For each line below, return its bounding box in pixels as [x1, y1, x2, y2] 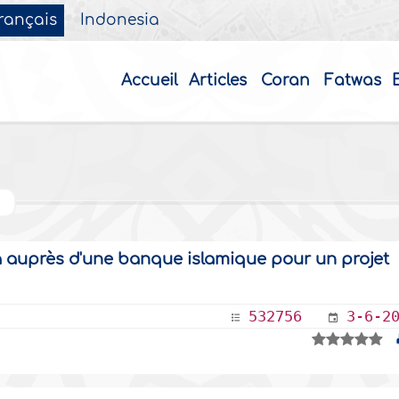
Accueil [120, 72, 178, 89]
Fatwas [323, 72, 381, 89]
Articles [188, 72, 247, 89]
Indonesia [80, 12, 160, 28]
